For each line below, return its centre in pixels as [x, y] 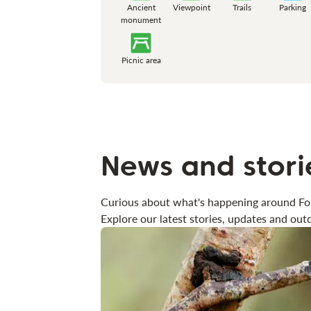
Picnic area [141, 60]
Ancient [141, 7]
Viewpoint [192, 7]
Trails [242, 7]
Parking [293, 7]
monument [141, 19]
